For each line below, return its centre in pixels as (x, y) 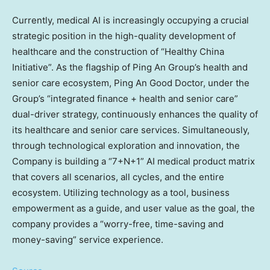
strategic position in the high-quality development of (124, 36)
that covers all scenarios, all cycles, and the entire (118, 177)
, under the (226, 83)
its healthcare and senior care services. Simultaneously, (131, 130)
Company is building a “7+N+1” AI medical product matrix (133, 161)
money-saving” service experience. (88, 239)
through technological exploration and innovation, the (126, 145)
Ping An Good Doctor (159, 83)
